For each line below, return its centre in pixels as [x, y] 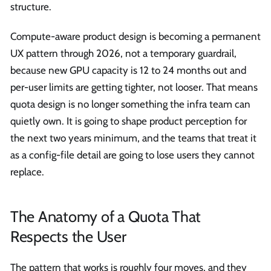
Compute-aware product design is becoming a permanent [135, 37]
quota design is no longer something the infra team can [130, 104]
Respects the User [68, 236]
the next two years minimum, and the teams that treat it [133, 138]
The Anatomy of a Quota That [106, 216]
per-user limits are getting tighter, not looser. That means [134, 87]
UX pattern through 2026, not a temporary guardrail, [123, 54]
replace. [27, 172]
